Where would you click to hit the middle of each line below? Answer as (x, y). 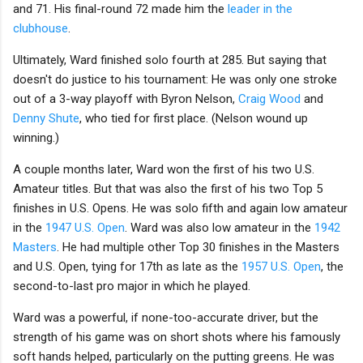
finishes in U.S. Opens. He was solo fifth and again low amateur (180, 208)
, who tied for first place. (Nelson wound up (194, 118)
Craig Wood (269, 98)
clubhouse (41, 28)
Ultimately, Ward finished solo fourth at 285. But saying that (170, 60)
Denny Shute (46, 118)
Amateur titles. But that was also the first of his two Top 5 (168, 188)
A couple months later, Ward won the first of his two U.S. (164, 169)
